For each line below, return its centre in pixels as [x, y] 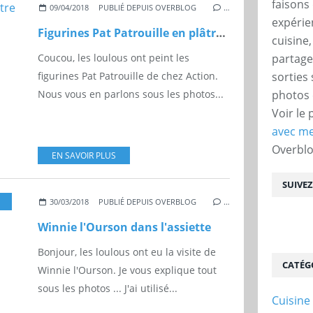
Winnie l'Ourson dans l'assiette [124, 227]
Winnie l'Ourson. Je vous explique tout [127, 270]
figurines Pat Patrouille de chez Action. [128, 76]
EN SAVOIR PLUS [84, 156]
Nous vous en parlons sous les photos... [131, 94]
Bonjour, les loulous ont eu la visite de [127, 252]
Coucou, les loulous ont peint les [114, 58]
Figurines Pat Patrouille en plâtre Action [221, 33]
